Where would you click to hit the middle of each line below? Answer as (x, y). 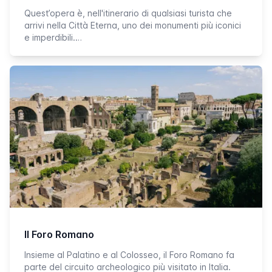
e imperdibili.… (53, 37)
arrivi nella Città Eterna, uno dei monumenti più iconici (133, 25)
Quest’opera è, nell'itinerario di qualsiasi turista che (128, 13)
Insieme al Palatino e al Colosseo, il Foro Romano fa (129, 255)
